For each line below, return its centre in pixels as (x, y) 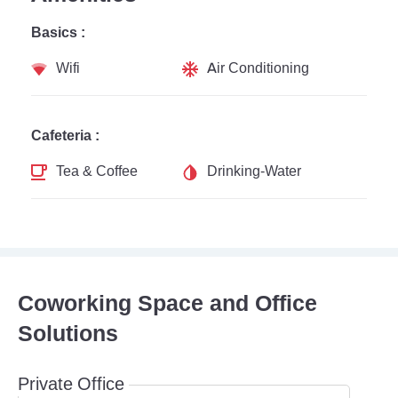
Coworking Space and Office (167, 304)
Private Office (71, 384)
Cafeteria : (65, 135)
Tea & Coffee (97, 171)
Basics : (58, 32)
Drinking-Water (255, 171)
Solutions (68, 334)
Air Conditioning (259, 68)
